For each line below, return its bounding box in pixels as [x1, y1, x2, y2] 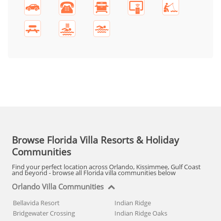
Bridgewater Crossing [13, 209, 75, 218]
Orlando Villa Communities [12, 182, 104, 192]
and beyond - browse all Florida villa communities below [12, 168, 176, 178]
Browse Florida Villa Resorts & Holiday [12, 133, 179, 147]
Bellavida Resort [13, 198, 60, 208]
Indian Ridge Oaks [114, 209, 167, 218]
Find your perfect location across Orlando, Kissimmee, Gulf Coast [12, 162, 201, 172]
